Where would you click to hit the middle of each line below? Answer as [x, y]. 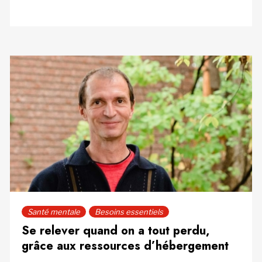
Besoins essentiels [129, 211]
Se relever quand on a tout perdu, [115, 230]
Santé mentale [54, 211]
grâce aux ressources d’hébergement [125, 246]
